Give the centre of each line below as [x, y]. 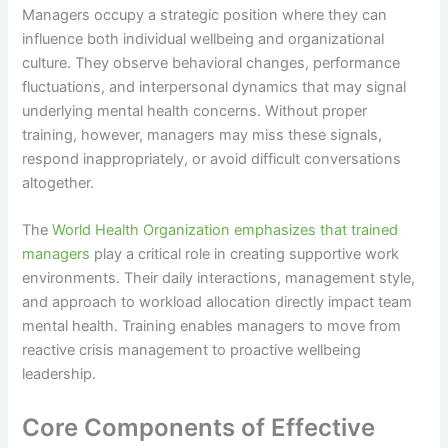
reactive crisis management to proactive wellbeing [192, 350]
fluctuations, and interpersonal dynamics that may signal [214, 87]
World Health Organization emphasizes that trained [225, 230]
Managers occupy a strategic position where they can [205, 15]
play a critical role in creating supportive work [245, 254]
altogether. [58, 183]
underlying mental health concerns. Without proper [195, 111]
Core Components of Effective [199, 427]
